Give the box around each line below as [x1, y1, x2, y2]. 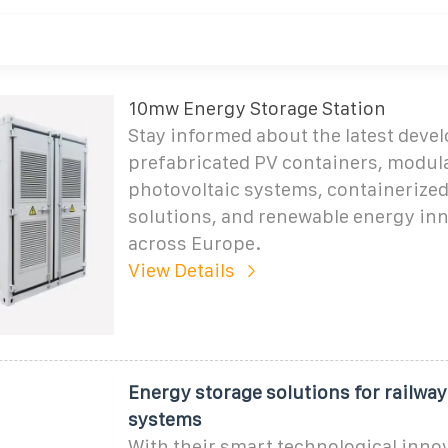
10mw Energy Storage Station [127, 97, 386, 119]
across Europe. [127, 232, 261, 254]
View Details [127, 259, 235, 281]
